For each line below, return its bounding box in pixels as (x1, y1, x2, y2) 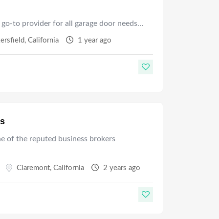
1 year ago (76, 36, 112, 44)
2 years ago (101, 164, 141, 172)
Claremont (17, 164, 50, 172)
